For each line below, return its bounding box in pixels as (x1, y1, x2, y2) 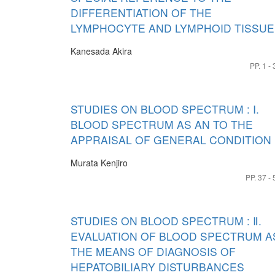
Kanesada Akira (71, 45, 132, 57)
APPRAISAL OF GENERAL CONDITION (71, 132, 271, 147)
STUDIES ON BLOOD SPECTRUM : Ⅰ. (71, 101, 259, 117)
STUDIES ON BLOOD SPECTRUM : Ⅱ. (71, 213, 261, 228)
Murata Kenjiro (71, 157, 128, 169)
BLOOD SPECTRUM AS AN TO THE (71, 117, 253, 132)
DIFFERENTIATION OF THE (71, 5, 212, 20)
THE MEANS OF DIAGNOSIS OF (71, 244, 236, 259)
